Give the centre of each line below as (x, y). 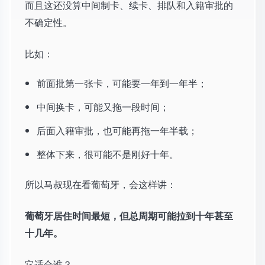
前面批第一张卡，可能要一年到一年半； (122, 83)
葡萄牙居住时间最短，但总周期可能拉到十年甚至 (129, 216)
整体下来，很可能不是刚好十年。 (108, 154)
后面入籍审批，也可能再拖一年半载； (117, 131)
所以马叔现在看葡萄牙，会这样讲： (101, 185)
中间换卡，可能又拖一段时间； (103, 107)
